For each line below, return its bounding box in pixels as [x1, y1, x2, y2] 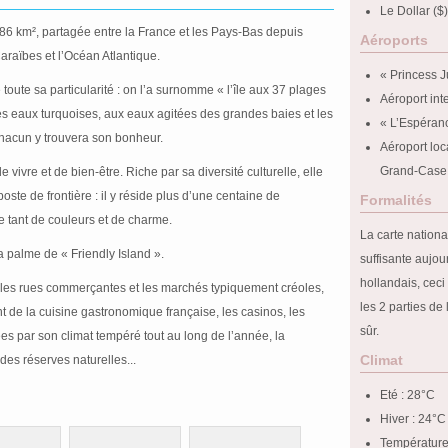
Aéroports [360, 32, 428, 48]
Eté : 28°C [380, 388, 435, 402]
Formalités [360, 192, 432, 208]
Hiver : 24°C [380, 412, 446, 426]
